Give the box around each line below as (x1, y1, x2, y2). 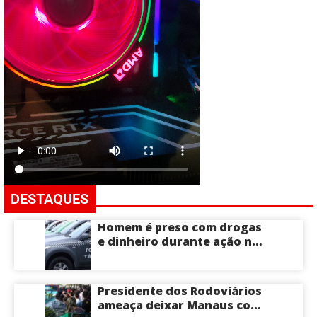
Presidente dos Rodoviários (98, 282, 262, 299)
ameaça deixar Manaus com (98, 296, 261, 313)
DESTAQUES (11, 190, 88, 207)
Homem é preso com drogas (98, 219, 262, 235)
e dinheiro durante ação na (98, 233, 259, 249)
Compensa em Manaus (98, 247, 229, 263)
